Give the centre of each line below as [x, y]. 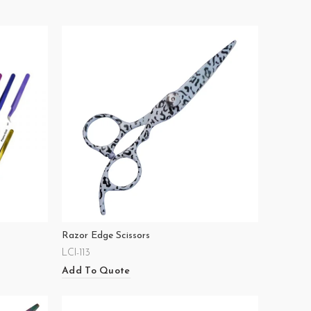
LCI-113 [76, 253]
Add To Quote [96, 271]
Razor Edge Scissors [106, 236]
